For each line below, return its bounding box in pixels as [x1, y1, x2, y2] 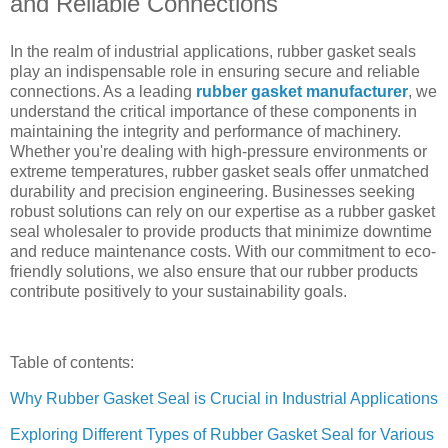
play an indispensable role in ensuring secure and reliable [10, 62, 420, 80]
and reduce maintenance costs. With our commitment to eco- [10, 242, 436, 260]
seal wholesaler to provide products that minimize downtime [10, 222, 432, 240]
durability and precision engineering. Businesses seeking [10, 182, 415, 200]
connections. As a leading [10, 82, 196, 100]
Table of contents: [10, 354, 134, 372]
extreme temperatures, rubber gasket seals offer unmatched [10, 162, 429, 180]
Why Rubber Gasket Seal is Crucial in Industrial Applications [10, 390, 438, 408]
